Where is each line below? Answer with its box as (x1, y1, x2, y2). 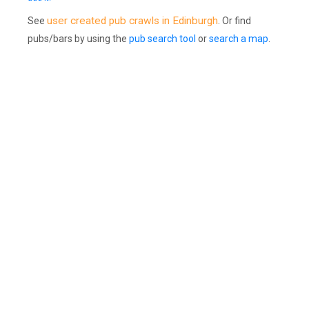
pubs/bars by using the (28, 33, 129, 44)
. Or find (218, 15, 251, 26)
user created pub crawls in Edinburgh (47, 14, 218, 27)
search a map (209, 33, 268, 44)
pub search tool (129, 33, 196, 44)
